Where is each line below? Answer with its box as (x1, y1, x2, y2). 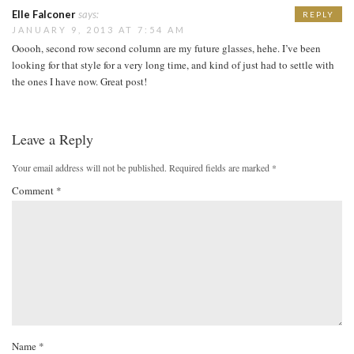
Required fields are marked (169, 161, 272, 175)
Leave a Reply (12, 130, 93, 149)
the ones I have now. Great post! (12, 74, 147, 89)
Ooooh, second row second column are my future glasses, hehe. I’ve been (12, 41, 321, 56)
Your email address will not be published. (12, 161, 167, 175)
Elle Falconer (12, 8, 76, 21)
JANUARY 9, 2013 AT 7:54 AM (12, 24, 186, 36)
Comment (12, 183, 56, 198)
